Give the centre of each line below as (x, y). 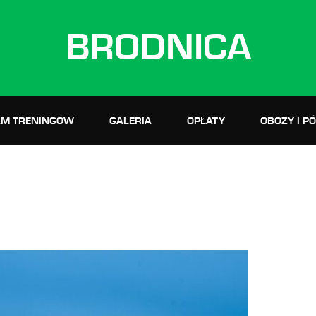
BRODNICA (158, 48)
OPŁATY (206, 121)
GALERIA (130, 121)
